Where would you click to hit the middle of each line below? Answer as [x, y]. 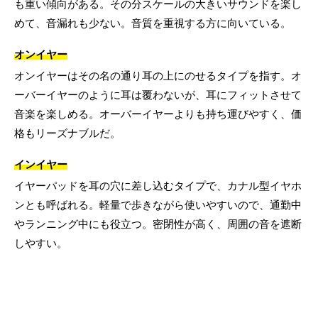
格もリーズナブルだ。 [67, 133]
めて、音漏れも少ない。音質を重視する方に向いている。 [153, 23]
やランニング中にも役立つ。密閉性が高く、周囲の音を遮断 [158, 224]
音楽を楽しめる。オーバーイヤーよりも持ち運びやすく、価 [158, 114]
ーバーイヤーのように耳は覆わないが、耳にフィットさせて [158, 95]
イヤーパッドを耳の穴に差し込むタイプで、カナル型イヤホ [158, 186]
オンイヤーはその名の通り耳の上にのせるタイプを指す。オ [158, 76]
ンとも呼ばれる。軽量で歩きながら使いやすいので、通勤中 [158, 205]
